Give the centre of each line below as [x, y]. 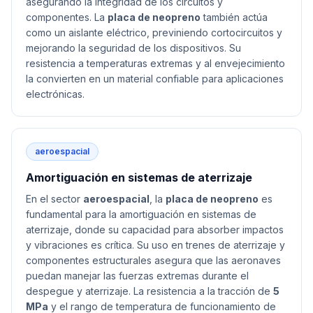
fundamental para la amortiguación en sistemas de [141, 214]
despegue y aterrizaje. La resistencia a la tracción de [150, 291]
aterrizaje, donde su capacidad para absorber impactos [155, 230]
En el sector [54, 199]
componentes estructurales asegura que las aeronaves [153, 260]
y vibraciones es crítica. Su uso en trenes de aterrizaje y [155, 245]
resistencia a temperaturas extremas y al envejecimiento [155, 63]
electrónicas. [55, 94]
